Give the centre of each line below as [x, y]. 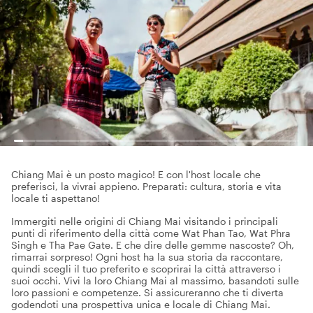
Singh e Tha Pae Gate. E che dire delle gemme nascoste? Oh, [153, 245]
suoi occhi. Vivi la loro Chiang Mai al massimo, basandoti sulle [155, 281]
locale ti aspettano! [56, 198]
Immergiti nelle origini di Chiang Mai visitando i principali [145, 221]
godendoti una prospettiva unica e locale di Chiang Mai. [141, 304]
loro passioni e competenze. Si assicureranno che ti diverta [147, 292]
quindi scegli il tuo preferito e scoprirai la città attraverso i [146, 269]
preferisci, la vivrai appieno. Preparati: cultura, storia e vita [146, 186]
